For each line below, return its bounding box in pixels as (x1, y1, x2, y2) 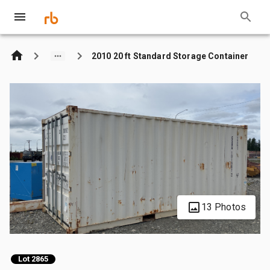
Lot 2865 (18, 254, 48, 264)
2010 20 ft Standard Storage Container (92, 51, 249, 61)
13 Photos (201, 201, 246, 213)
